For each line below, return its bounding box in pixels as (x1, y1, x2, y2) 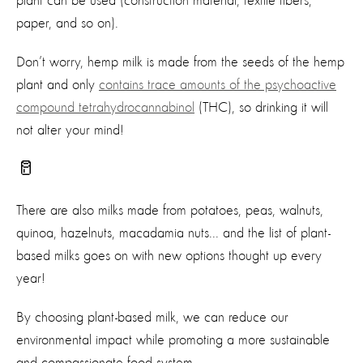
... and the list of (209, 225, 301, 241)
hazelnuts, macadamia (61, 225, 188, 241)
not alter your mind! (16, 122, 124, 138)
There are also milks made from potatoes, (16, 203, 246, 218)
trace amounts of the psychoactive (143, 77, 336, 92)
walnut (280, 203, 315, 218)
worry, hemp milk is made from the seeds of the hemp (45, 54, 344, 70)
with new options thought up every (128, 248, 322, 263)
